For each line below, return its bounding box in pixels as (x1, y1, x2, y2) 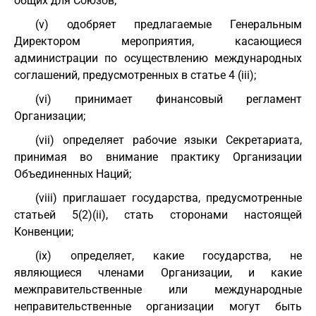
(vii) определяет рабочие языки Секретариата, (35, 133, 302, 147)
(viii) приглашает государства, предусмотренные (35, 191, 302, 205)
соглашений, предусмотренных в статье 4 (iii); (14, 68, 256, 82)
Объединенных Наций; (14, 167, 131, 181)
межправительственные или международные (14, 283, 302, 296)
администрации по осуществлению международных (14, 51, 302, 65)
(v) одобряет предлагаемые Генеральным (35, 18, 302, 31)
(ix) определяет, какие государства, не (35, 249, 302, 262)
